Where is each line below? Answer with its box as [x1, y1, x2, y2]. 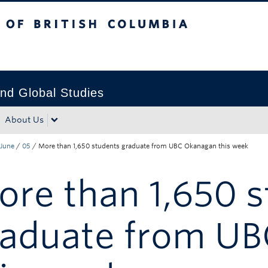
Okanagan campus [69, 47, 146, 56]
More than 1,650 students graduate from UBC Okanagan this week [38, 142, 248, 150]
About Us [5, 115, 44, 124]
